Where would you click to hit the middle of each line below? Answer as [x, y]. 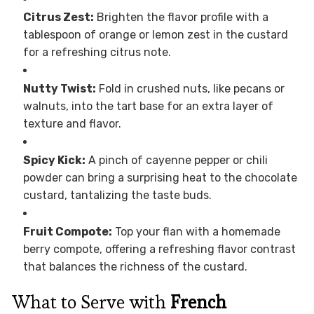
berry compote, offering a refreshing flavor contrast [159, 249]
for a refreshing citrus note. [97, 52]
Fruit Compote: [67, 231]
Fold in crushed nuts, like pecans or [190, 88]
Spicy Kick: [54, 160]
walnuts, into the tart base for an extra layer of [148, 106]
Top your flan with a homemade [196, 231]
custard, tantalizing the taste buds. [117, 195]
